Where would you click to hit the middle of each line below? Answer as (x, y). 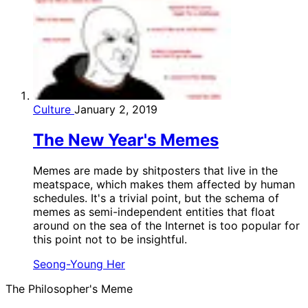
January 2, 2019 (116, 109)
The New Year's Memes (126, 140)
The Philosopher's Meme (69, 288)
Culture (54, 109)
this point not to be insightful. (110, 239)
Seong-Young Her (79, 264)
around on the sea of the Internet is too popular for (166, 225)
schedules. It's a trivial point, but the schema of (156, 198)
